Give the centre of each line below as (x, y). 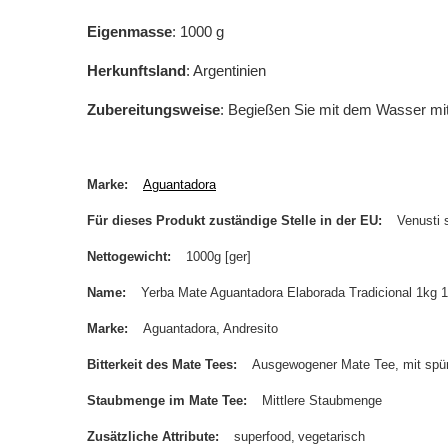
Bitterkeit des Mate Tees (160, 364)
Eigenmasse (129, 31)
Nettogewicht (127, 256)
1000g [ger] (218, 256)
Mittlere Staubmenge (322, 400)
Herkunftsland (136, 70)
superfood (262, 436)
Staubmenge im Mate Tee (165, 400)
